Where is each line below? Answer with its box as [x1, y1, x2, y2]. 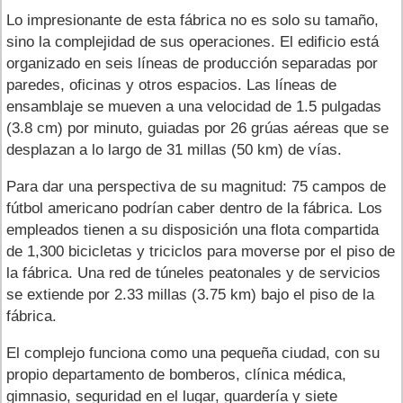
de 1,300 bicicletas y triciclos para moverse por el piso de [6, 242, 395, 260]
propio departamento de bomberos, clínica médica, [6, 365, 346, 383]
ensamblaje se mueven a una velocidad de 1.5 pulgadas [6, 97, 381, 115]
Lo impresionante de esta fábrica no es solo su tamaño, [6, 11, 379, 29]
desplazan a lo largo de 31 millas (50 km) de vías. [6, 140, 342, 158]
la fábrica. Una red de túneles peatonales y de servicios [6, 264, 381, 282]
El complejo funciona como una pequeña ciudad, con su [6, 344, 380, 362]
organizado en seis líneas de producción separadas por [6, 54, 378, 72]
